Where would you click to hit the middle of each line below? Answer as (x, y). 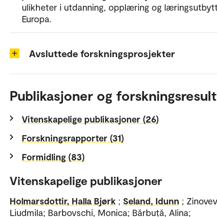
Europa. (37, 19)
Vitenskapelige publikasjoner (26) (90, 119)
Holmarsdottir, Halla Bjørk (63, 201)
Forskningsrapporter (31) (73, 138)
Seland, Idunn (151, 201)
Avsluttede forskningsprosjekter (102, 54)
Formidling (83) (53, 157)
